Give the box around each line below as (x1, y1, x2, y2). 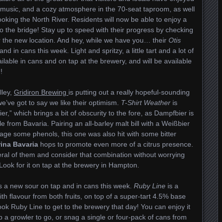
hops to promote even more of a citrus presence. (38, 140, 193, 148)
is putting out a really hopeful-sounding (68, 88, 190, 96)
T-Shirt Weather (121, 99, 170, 107)
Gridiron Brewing (14, 88, 68, 96)
